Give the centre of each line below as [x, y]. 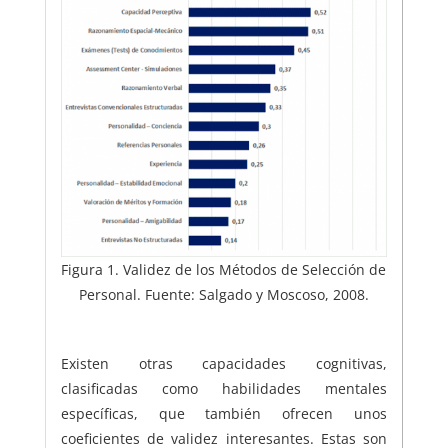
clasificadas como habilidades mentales [224, 389]
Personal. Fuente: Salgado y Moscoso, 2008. [223, 295]
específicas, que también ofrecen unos [224, 414]
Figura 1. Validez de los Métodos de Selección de [224, 270]
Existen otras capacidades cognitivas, [224, 364]
